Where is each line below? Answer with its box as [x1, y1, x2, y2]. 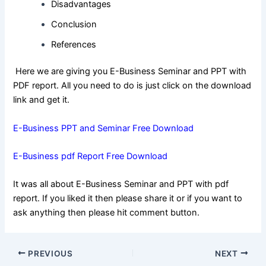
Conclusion [51, 18, 97, 30]
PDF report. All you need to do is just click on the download [13, 80, 252, 91]
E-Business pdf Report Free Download [13, 151, 168, 162]
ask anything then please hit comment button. [13, 207, 200, 218]
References [51, 39, 97, 50]
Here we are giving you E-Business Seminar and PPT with [13, 66, 247, 77]
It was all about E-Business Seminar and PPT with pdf [13, 179, 229, 190]
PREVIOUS [26, 248, 73, 258]
